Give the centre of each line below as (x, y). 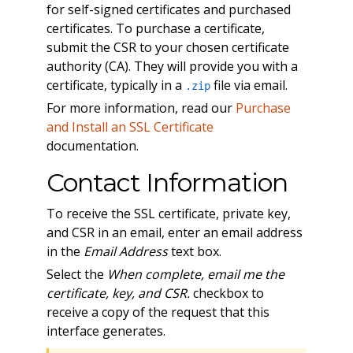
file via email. (249, 85)
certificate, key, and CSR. (118, 293)
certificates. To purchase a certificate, (155, 28)
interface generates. (106, 331)
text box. (194, 251)
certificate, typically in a (115, 85)
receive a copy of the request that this (158, 312)
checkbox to (227, 293)
